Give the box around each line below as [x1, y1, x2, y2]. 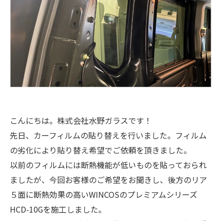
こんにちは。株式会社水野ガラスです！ [10, 114, 152, 127]
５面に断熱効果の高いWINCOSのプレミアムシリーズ [10, 188, 197, 201]
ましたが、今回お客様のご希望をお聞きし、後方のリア [10, 174, 207, 186]
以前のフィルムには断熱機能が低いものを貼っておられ [10, 159, 207, 171]
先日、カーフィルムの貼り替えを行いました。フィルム [10, 129, 207, 142]
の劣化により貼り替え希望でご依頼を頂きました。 [10, 144, 191, 156]
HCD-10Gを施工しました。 [10, 203, 106, 216]
